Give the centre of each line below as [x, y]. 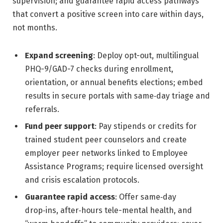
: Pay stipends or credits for [146, 126]
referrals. [42, 109]
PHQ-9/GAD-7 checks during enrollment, [99, 69]
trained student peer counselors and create [106, 139]
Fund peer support [60, 126]
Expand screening [59, 55]
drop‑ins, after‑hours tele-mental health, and [109, 210]
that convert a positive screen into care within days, [108, 14]
